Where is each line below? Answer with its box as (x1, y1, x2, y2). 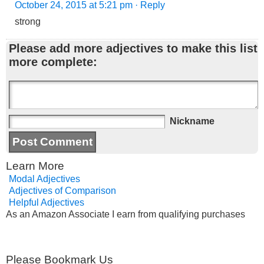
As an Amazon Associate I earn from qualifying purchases (6, 209, 245, 219)
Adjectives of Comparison (9, 186, 116, 196)
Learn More (6, 160, 64, 172)
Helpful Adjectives (9, 197, 84, 207)
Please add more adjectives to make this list (9, 42, 258, 55)
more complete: (9, 55, 97, 68)
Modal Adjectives (9, 174, 80, 184)
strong (15, 16, 41, 27)
